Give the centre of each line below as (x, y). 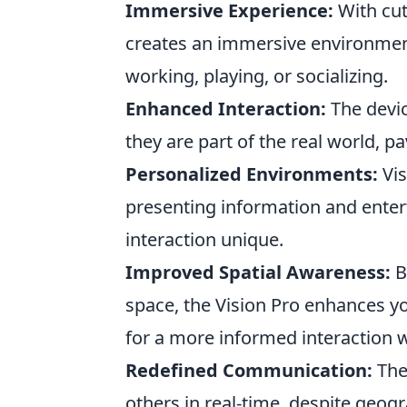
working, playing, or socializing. (257, 76)
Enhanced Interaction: (226, 109)
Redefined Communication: (249, 370)
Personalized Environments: (252, 174)
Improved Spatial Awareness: (258, 272)
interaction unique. (204, 239)
